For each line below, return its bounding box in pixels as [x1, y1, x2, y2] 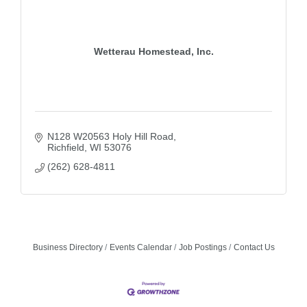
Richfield [47, 142, 84, 153]
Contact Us [233, 243, 275, 252]
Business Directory [32, 243, 103, 252]
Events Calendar [109, 243, 172, 252]
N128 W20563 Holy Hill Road [47, 131, 173, 142]
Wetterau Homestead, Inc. [93, 45, 214, 57]
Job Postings [178, 243, 227, 252]
